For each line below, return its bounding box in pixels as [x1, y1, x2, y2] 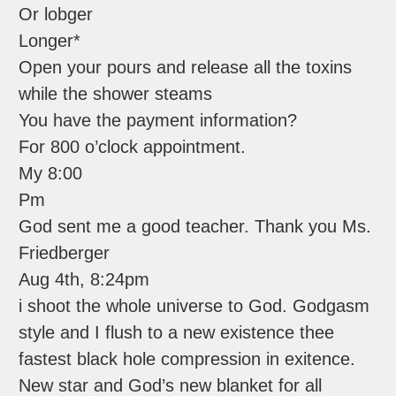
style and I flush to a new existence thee [19, 323, 335, 343]
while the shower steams [19, 84, 213, 104]
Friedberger [19, 243, 110, 263]
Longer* [19, 31, 81, 51]
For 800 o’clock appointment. [19, 137, 247, 157]
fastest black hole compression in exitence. [19, 349, 356, 369]
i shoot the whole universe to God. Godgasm [19, 296, 370, 316]
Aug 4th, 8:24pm [19, 270, 150, 290]
